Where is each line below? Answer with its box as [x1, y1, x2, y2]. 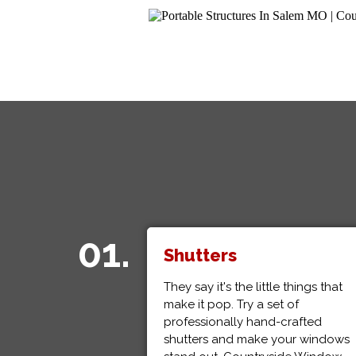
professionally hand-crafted [163, 315, 322, 329]
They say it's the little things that [163, 280, 342, 294]
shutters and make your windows [163, 332, 350, 346]
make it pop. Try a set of [163, 297, 299, 311]
